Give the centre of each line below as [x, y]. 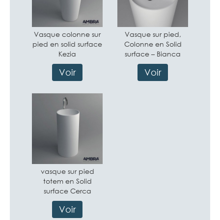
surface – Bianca [153, 54]
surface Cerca [67, 191]
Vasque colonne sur [67, 34]
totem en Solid [67, 181]
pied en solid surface [67, 44]
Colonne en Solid [153, 44]
